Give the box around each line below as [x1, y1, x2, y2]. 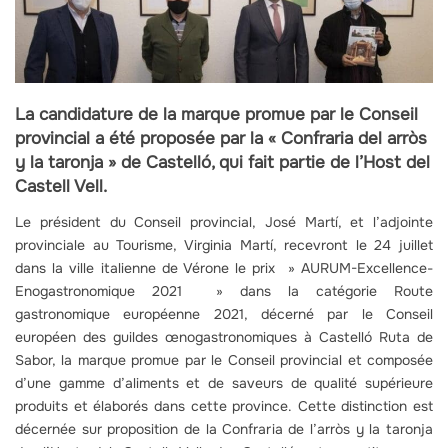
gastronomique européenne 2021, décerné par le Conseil [15, 304, 433, 323]
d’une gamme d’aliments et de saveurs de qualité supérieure [15, 373, 433, 392]
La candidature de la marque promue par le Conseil [15, 103, 418, 125]
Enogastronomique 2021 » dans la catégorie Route [15, 281, 433, 300]
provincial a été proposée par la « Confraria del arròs [15, 127, 427, 149]
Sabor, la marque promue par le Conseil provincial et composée [15, 350, 433, 369]
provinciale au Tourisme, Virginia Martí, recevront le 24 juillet [15, 235, 433, 254]
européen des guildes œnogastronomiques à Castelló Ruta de [15, 327, 433, 346]
